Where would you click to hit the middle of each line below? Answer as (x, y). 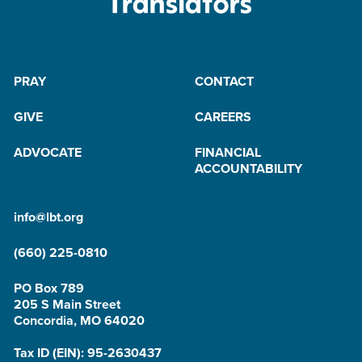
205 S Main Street (67, 304)
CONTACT (224, 81)
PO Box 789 (49, 288)
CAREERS (223, 117)
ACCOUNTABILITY (248, 168)
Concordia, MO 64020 (79, 320)
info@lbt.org (48, 217)
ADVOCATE (48, 152)
